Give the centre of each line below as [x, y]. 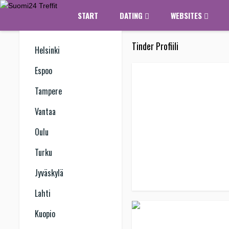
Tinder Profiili [155, 46]
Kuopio [45, 214]
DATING [132, 15]
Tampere [48, 91]
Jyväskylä [49, 173]
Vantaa [45, 111]
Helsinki [47, 50]
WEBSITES [187, 15]
